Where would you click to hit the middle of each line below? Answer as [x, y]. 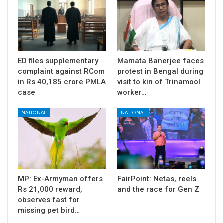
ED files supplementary [58, 60]
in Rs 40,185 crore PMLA [62, 81]
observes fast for [49, 199]
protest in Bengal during [160, 71]
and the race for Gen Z [158, 189]
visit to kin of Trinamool [159, 81]
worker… [132, 92]
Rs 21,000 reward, [50, 189]
